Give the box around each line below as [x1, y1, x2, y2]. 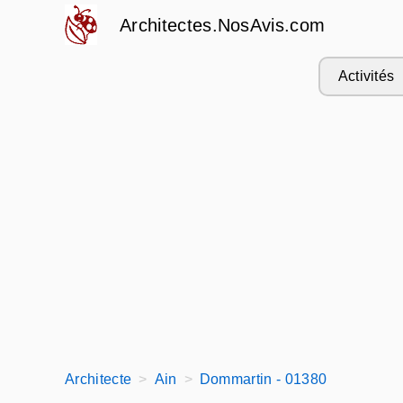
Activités [337, 68, 395, 84]
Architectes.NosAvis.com [120, 15, 326, 35]
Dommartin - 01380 [199, 372, 327, 387]
